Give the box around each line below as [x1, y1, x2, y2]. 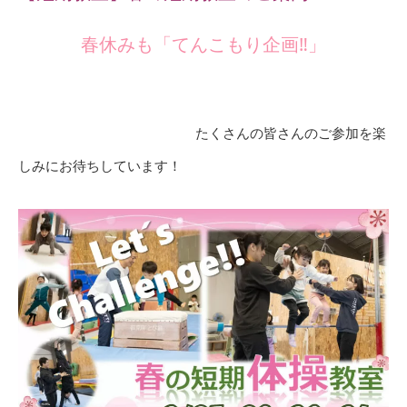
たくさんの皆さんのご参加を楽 [18, 124, 386, 143]
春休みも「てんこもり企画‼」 [81, 32, 326, 57]
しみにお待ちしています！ [18, 156, 182, 175]
